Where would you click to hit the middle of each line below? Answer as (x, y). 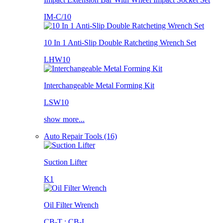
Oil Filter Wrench (71, 205)
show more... (64, 119)
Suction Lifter (65, 162)
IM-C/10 (57, 16)
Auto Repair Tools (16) (80, 136)
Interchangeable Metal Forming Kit (99, 85)
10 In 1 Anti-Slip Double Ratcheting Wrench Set (120, 42)
